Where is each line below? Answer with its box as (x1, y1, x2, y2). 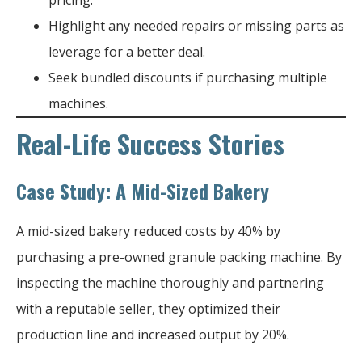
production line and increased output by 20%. (16, 325, 289, 343)
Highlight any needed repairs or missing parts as (48, 16, 344, 35)
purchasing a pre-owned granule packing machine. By (16, 247, 342, 266)
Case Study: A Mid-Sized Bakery (16, 175, 269, 205)
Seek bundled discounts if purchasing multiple (48, 68, 327, 86)
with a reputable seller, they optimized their (16, 299, 280, 318)
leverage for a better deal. (48, 42, 205, 61)
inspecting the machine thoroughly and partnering (16, 273, 324, 292)
